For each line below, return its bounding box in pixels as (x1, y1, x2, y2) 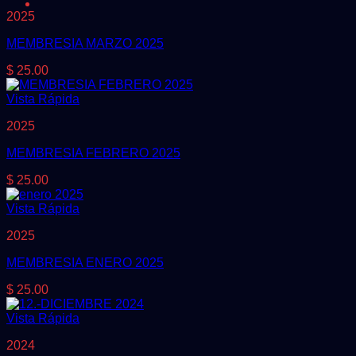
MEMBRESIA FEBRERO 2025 (6, 145, 180, 160)
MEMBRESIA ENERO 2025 (6, 255, 164, 269)
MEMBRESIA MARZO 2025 (6, 36, 164, 50)
